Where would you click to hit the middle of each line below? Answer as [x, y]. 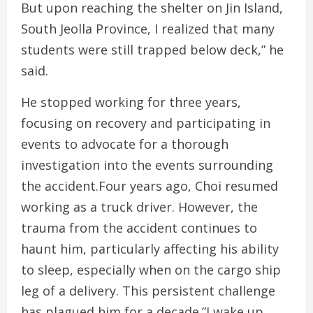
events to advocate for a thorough [125, 144]
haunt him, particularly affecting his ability [150, 249]
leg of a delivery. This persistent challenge [148, 291]
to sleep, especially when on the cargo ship [151, 270]
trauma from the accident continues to [139, 228]
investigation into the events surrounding [147, 165]
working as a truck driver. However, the [139, 207]
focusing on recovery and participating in [146, 123]
